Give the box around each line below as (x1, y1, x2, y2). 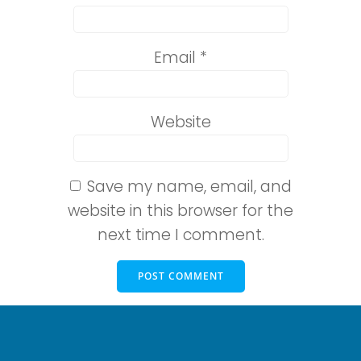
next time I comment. (97, 224, 264, 246)
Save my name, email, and (86, 176, 292, 197)
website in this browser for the (68, 200, 293, 222)
